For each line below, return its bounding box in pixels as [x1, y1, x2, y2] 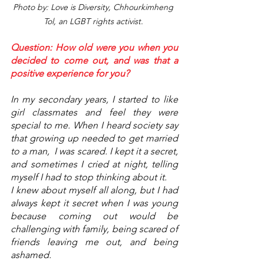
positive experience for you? [11, 68, 131, 80]
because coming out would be [11, 210, 178, 222]
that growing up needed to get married [11, 133, 178, 144]
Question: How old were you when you [11, 42, 178, 54]
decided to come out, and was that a [11, 55, 178, 67]
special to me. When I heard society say [11, 120, 178, 131]
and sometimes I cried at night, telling [11, 159, 178, 170]
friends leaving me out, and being [11, 236, 178, 248]
